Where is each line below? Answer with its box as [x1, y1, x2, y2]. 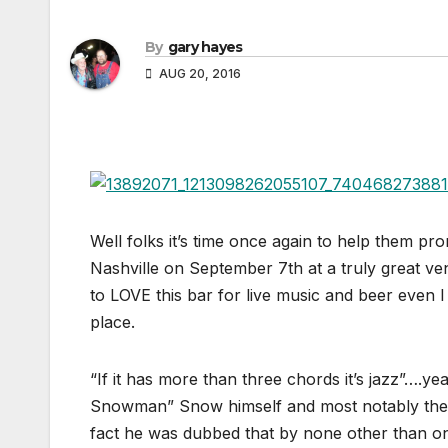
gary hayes [167, 38, 243, 57]
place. [90, 311, 135, 332]
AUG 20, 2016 [156, 66, 241, 82]
